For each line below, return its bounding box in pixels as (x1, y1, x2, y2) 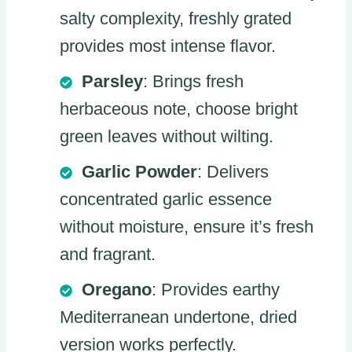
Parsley (82, 71, 143, 92)
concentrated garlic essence (60, 189, 272, 210)
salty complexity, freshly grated (60, 9, 291, 29)
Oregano (82, 280, 152, 300)
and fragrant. (60, 244, 156, 265)
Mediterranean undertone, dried (60, 307, 297, 328)
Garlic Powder (82, 162, 197, 182)
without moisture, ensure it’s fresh (60, 217, 313, 237)
